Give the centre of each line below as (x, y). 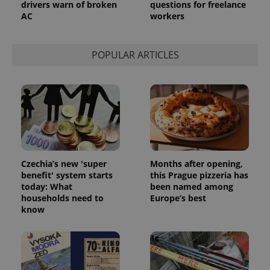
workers (167, 16)
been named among (192, 186)
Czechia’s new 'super (64, 163)
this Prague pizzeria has (199, 175)
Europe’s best (178, 198)
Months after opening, (196, 163)
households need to (62, 198)
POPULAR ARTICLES (135, 55)
